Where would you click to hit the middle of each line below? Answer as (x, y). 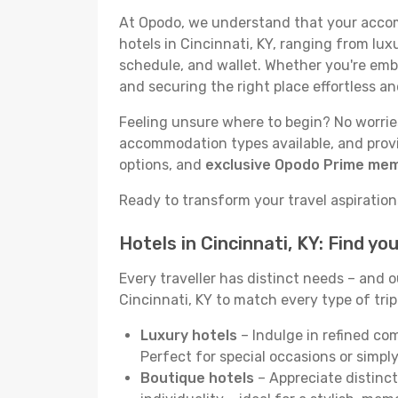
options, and (162, 165)
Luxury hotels (189, 335)
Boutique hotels (197, 378)
